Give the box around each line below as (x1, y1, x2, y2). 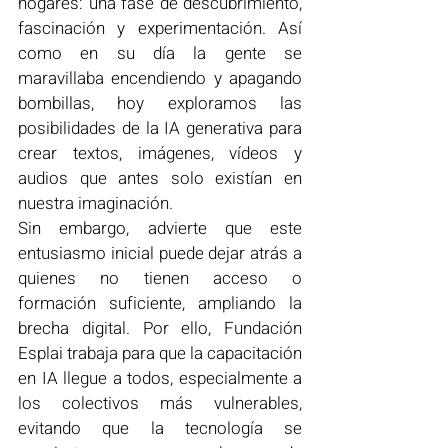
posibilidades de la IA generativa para (18, 115, 302, 141)
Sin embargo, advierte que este (18, 215, 302, 241)
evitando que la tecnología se (18, 415, 302, 441)
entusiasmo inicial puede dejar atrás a (18, 240, 302, 266)
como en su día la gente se (18, 40, 302, 66)
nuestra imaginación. (18, 190, 173, 216)
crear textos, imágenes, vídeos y (18, 140, 302, 166)
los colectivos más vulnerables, (18, 390, 302, 416)
